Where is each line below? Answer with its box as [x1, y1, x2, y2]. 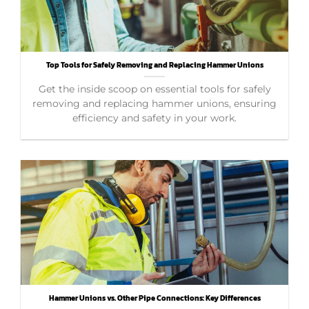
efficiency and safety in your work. [72, 112, 237, 123]
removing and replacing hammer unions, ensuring [32, 97, 277, 109]
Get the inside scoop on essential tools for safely [38, 83, 271, 94]
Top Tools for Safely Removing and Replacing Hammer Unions [46, 59, 263, 70]
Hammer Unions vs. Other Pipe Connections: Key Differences [48, 292, 261, 303]
